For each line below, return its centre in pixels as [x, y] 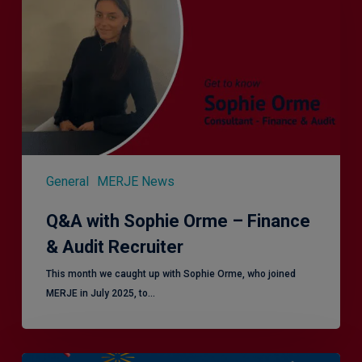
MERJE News [135, 181]
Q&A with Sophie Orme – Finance [178, 221]
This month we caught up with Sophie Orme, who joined [170, 274]
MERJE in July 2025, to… [100, 293]
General [67, 181]
